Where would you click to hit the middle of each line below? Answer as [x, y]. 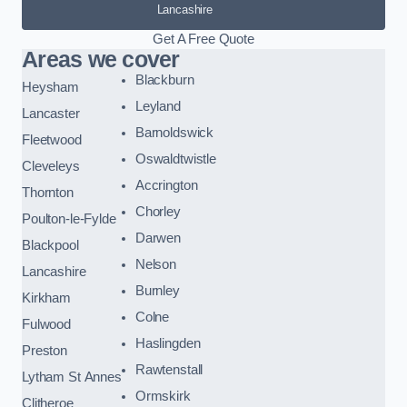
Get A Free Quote [203, 39]
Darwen [158, 238]
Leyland [158, 106]
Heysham [50, 87]
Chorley [158, 211]
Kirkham [46, 298]
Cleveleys [51, 166]
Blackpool [50, 245]
